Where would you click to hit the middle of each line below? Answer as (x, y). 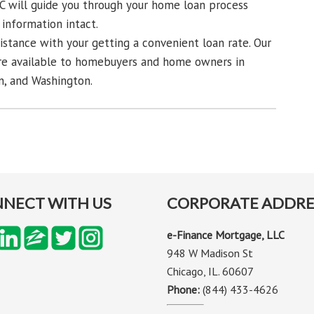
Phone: (185, 289)
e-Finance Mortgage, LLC (226, 235)
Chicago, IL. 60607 (211, 271)
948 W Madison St (210, 253)
